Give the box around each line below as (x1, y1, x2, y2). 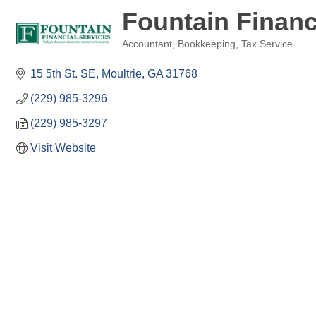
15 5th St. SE (30, 68, 96, 80)
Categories (121, 49, 168, 59)
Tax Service (241, 39, 293, 49)
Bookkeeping (178, 39, 236, 49)
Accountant (122, 39, 172, 49)
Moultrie (102, 68, 142, 80)
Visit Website (30, 142, 96, 154)
